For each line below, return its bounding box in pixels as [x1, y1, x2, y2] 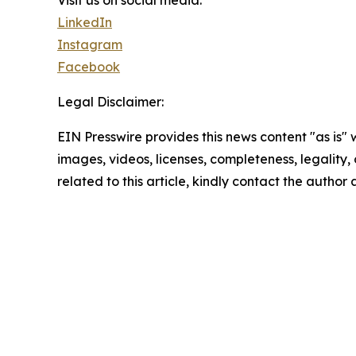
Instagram [57, 37, 122, 52]
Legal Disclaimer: [57, 94, 164, 110]
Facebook [57, 59, 120, 75]
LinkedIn [57, 14, 112, 30]
